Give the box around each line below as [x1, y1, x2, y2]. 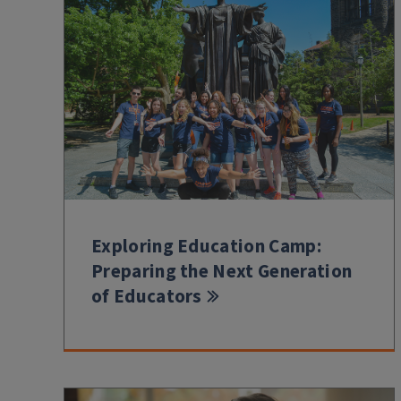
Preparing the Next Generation [91, 257, 353, 285]
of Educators [91, 282, 202, 310]
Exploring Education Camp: [91, 232, 321, 260]
